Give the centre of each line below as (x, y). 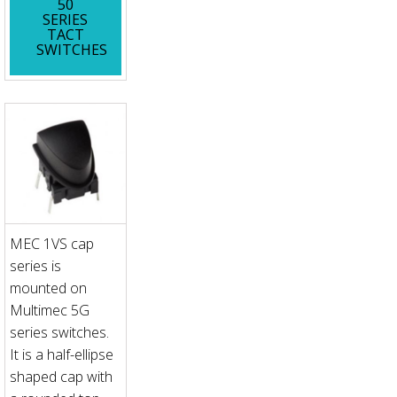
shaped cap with (61, 377)
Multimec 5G (50, 311)
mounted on (48, 288)
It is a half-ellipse (62, 355)
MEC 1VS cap (52, 244)
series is (35, 266)
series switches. (59, 333)
